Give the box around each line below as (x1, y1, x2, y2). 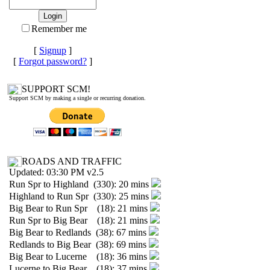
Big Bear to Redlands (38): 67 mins (9, 227, 149, 237)
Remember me (31, 24, 87, 34)
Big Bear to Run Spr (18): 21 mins (9, 203, 150, 213)
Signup (39, 45, 66, 55)
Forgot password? (19, 56, 87, 66)
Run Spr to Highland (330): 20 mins (9, 179, 151, 189)
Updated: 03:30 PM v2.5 (9, 167, 104, 177)
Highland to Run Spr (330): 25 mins (9, 191, 151, 201)
